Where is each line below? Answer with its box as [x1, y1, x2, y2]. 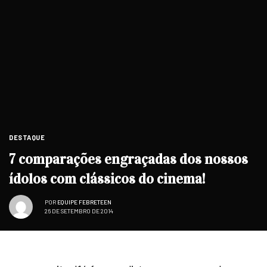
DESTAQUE [9, 133, 45, 141]
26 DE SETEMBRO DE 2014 [45, 207, 113, 215]
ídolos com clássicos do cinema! [9, 169, 205, 188]
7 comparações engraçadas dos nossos [9, 150, 248, 168]
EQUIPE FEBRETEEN [57, 198, 111, 206]
